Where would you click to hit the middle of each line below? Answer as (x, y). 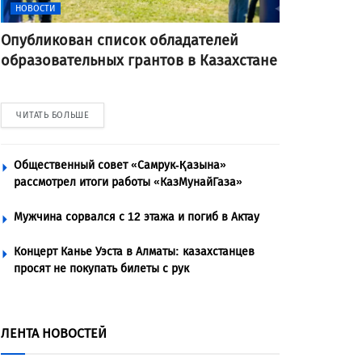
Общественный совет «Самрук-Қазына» (120, 165)
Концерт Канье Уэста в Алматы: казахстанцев (134, 252)
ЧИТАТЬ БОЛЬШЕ (53, 115)
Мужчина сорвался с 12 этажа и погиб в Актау (137, 217)
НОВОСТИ (36, 8)
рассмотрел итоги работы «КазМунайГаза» (128, 182)
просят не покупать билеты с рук (101, 269)
